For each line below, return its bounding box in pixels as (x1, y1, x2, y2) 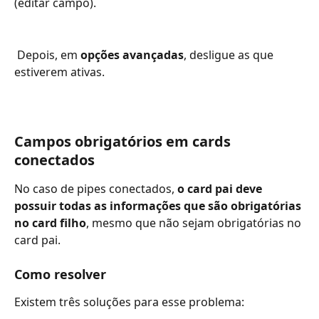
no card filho (14, 214, 86, 231)
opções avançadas (80, 46, 184, 63)
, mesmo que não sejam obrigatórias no (86, 214, 304, 231)
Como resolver (14, 266, 106, 283)
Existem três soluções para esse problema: (14, 294, 244, 310)
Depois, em (17, 46, 80, 63)
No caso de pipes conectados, (14, 180, 177, 197)
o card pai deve (177, 180, 265, 197)
